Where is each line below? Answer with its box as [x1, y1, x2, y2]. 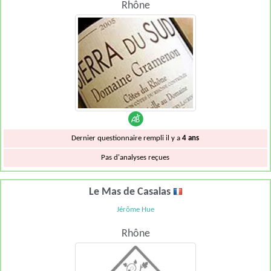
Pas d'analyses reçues [101, 154, 170, 162]
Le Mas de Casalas [88, 186, 173, 198]
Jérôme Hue [117, 205, 154, 214]
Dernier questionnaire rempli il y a [71, 134, 183, 143]
